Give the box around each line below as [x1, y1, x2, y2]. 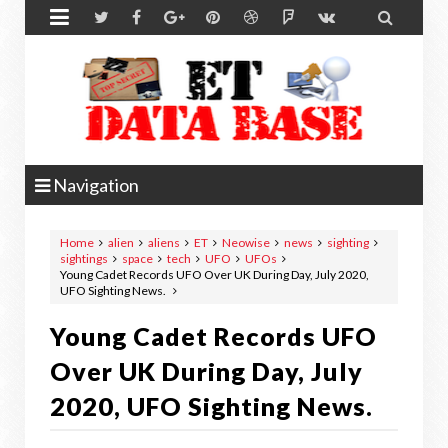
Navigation [50, 174, 139, 196]
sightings [60, 251, 108, 266]
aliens [148, 235, 180, 250]
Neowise [222, 235, 270, 250]
